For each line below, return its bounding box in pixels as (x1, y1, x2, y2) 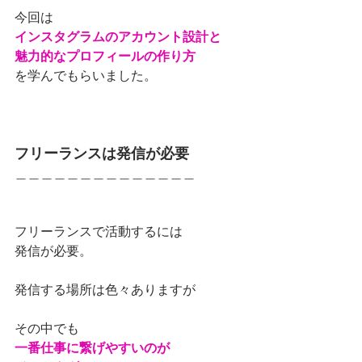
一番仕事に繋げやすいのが (15, 338, 173, 356)
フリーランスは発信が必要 (15, 142, 189, 162)
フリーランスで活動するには (15, 221, 183, 239)
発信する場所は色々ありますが (15, 280, 199, 297)
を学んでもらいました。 (15, 65, 176, 83)
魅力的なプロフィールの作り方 (15, 46, 196, 64)
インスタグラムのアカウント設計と (15, 27, 225, 44)
